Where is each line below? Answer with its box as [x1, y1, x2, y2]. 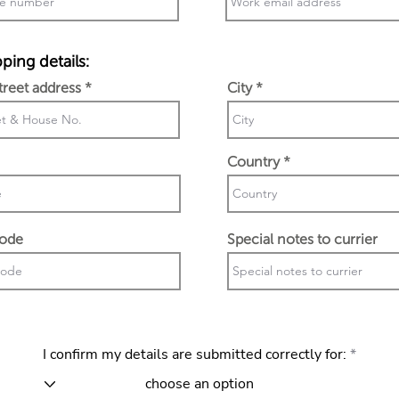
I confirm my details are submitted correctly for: [42, 345, 346, 364]
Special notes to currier [227, 232, 378, 247]
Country [227, 154, 280, 169]
